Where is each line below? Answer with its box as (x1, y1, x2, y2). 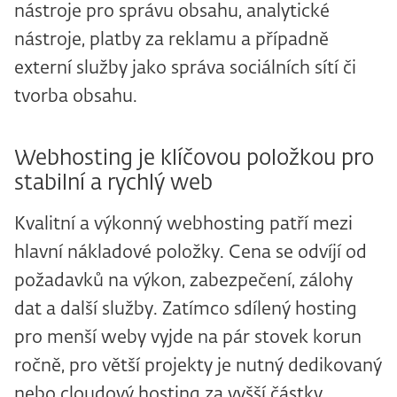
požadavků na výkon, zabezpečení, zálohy (14, 272, 353, 291)
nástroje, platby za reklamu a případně (14, 31, 329, 50)
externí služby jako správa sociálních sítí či (14, 59, 356, 78)
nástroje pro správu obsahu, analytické (14, 3, 330, 21)
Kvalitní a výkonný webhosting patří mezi (14, 215, 353, 234)
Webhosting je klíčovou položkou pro (14, 148, 374, 170)
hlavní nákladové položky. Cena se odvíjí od (14, 244, 367, 262)
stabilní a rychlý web (14, 173, 213, 195)
